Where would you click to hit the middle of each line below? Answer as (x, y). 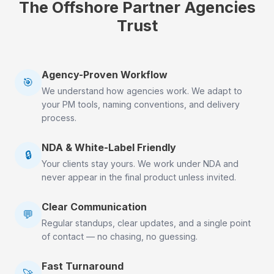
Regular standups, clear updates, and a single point (146, 223)
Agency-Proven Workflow (105, 75)
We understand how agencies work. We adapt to (142, 91)
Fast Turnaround (83, 266)
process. (59, 118)
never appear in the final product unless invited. (139, 177)
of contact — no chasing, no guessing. (120, 236)
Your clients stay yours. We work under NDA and (140, 164)
